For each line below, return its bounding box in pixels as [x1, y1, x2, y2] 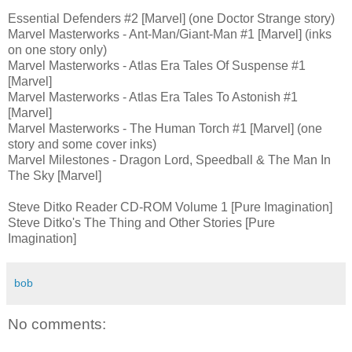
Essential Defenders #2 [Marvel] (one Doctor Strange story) [8, 12, 335, 25]
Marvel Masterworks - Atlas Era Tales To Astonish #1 [8, 90, 298, 104]
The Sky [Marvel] [8, 169, 101, 182]
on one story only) [8, 43, 107, 57]
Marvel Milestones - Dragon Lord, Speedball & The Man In [8, 153, 331, 167]
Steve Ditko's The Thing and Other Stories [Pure [8, 216, 275, 229]
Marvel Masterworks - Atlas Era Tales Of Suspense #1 [8, 59, 306, 72]
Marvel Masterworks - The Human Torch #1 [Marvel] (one [8, 122, 322, 135]
